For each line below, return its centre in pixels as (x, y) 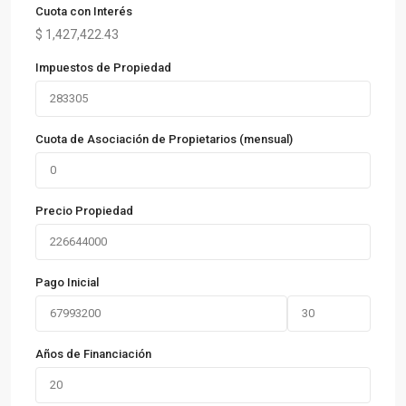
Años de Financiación (93, 353)
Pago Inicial (67, 282)
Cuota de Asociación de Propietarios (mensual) (164, 139)
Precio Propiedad (84, 210)
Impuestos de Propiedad (103, 67)
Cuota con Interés (84, 11)
